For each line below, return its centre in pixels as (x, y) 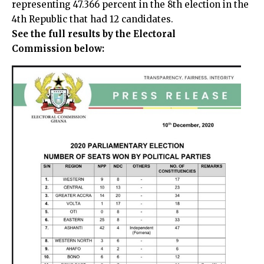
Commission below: (58, 49)
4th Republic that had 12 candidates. (93, 19)
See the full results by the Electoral (94, 34)
